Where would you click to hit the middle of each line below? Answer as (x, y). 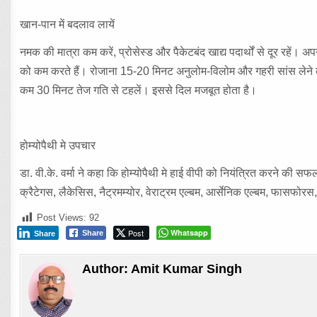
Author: (107, 269)
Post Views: (62, 218)
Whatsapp (190, 232)
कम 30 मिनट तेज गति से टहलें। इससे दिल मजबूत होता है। (139, 90)
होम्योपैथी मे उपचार (58, 145)
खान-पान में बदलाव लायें (68, 24)
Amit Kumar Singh (187, 269)
